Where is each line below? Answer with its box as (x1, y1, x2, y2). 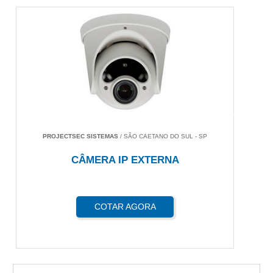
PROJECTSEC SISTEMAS (43, 133, 119, 140)
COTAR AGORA (94, 202, 156, 212)
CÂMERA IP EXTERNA (71, 154, 179, 166)
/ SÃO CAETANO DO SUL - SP (118, 133, 208, 140)
